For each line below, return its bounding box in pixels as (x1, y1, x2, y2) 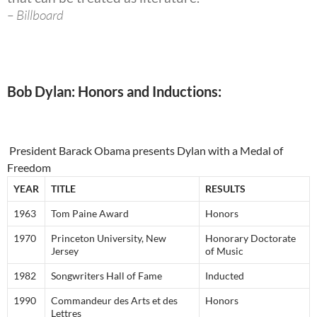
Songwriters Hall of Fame (51, 270, 162, 282)
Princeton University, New (51, 232, 166, 245)
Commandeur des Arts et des (51, 294, 178, 307)
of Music (205, 245, 243, 258)
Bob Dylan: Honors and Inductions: (7, 83, 221, 100)
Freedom (7, 161, 51, 175)
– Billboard (7, 6, 64, 24)
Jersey (51, 245, 79, 258)
